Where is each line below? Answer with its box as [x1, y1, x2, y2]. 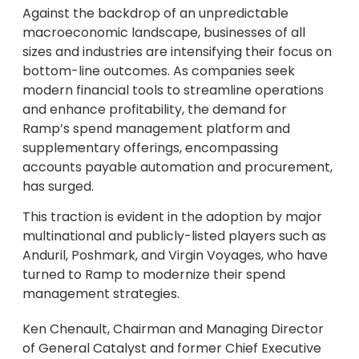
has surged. [22, 176, 94, 196]
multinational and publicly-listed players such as [22, 227, 326, 246]
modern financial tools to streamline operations [22, 80, 324, 99]
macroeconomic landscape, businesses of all [22, 22, 305, 42]
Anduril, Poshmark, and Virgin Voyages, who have [22, 246, 328, 265]
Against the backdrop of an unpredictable [22, 3, 288, 22]
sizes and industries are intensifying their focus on [22, 42, 332, 61]
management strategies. [22, 284, 179, 304]
